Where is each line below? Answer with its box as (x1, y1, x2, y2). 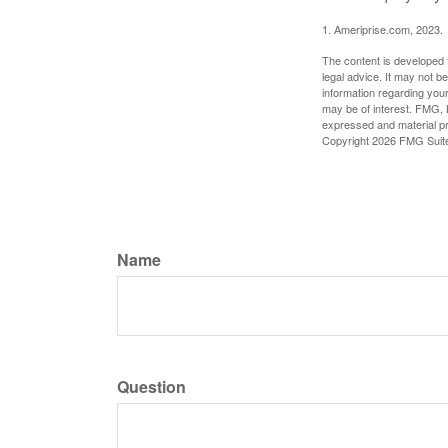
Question (117, 375, 186, 399)
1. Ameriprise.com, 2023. (322, 21, 443, 38)
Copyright (322, 132, 372, 149)
